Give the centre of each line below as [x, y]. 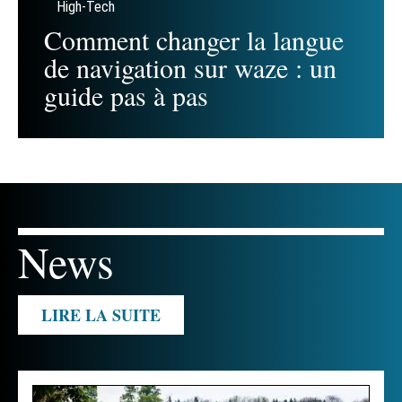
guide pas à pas [126, 96]
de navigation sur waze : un [190, 68]
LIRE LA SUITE [101, 315]
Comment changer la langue [194, 40]
